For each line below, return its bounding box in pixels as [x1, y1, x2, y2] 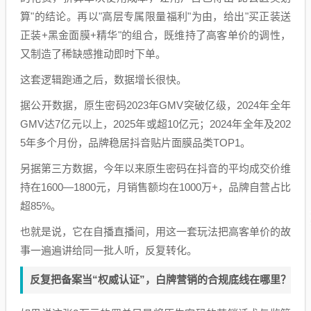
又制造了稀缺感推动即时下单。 [20, 47, 166, 60]
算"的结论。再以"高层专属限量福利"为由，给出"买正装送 [20, 10, 291, 22]
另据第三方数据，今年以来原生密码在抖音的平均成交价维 [20, 162, 291, 174]
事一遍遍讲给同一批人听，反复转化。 [20, 244, 197, 256]
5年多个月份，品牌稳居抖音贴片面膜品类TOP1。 [20, 136, 251, 149]
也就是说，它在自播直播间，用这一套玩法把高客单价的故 [20, 225, 291, 237]
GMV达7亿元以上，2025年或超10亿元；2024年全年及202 [20, 117, 291, 130]
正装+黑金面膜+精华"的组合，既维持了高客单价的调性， [20, 28, 291, 41]
